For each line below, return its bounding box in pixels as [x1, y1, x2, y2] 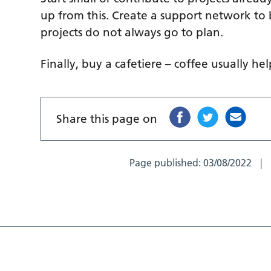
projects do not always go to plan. [41, 25, 224, 40]
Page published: [129, 157, 204, 169]
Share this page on [56, 112, 158, 126]
